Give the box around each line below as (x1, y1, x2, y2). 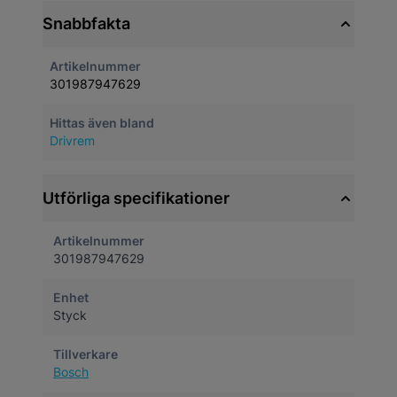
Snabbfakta (43, 14, 130, 33)
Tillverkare (53, 346, 118, 362)
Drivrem (50, 133, 95, 148)
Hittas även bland (50, 115, 154, 130)
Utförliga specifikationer (43, 189, 230, 207)
